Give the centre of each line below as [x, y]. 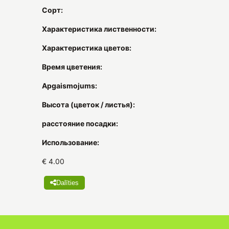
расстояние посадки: [80, 123]
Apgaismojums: [70, 85]
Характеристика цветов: [87, 48]
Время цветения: [72, 66]
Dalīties [67, 182]
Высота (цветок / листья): [88, 104]
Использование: [71, 142]
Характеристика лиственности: [99, 29]
